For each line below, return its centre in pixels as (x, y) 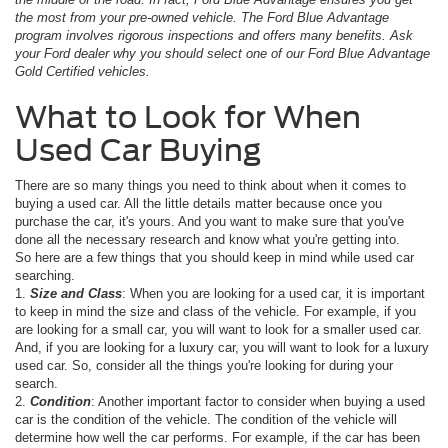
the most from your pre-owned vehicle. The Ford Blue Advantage (202, 17)
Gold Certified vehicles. (82, 71)
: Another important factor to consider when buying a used (258, 401)
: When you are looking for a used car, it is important (273, 293)
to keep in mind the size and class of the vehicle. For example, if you (215, 311)
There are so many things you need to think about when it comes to (210, 185)
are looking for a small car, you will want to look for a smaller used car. (218, 329)
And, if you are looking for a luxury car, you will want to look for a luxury (222, 347)
